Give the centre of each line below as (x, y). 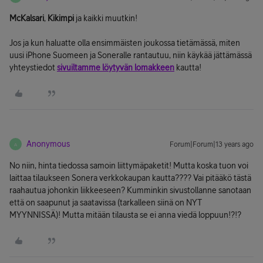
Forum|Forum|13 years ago (212, 144)
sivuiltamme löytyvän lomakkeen (116, 68)
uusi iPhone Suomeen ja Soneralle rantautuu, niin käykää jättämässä (131, 55)
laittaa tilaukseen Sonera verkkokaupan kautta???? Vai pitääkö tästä (130, 178)
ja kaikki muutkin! (107, 18)
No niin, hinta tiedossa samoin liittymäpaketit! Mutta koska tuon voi (129, 166)
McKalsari (27, 18)
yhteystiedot (33, 68)
